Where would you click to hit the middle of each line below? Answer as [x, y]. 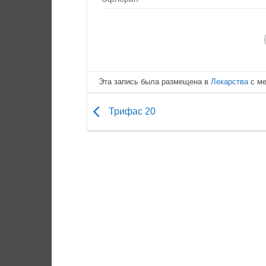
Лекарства [230, 81]
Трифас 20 [131, 111]
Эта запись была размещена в [155, 81]
